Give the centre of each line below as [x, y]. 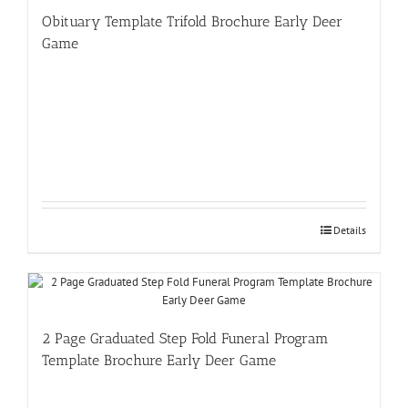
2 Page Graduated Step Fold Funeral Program [185, 338]
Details [350, 229]
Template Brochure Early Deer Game [159, 360]
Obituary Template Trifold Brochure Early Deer [192, 21]
